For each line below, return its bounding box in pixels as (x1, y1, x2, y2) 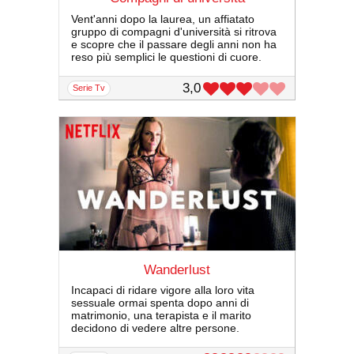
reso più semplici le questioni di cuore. (71, 50, 262, 63)
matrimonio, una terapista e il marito (71, 309, 251, 322)
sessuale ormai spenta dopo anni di (71, 296, 249, 310)
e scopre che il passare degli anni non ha (71, 37, 277, 51)
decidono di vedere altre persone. (71, 322, 239, 335)
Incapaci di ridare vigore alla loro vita (71, 284, 254, 297)
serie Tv (78, 82, 105, 92)
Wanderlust (144, 262, 210, 277)
